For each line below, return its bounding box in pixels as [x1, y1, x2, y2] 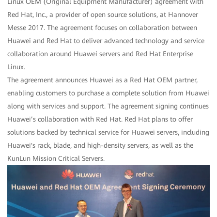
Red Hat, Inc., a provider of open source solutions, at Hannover [7, 11, 198, 19]
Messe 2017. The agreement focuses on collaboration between [7, 24, 197, 32]
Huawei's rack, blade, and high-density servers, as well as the [7, 141, 193, 150]
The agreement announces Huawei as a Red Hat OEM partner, [7, 76, 198, 84]
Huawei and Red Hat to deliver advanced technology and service [7, 37, 204, 45]
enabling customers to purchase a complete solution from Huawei [7, 89, 209, 97]
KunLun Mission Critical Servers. [7, 155, 105, 163]
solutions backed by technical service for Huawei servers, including [7, 128, 209, 137]
